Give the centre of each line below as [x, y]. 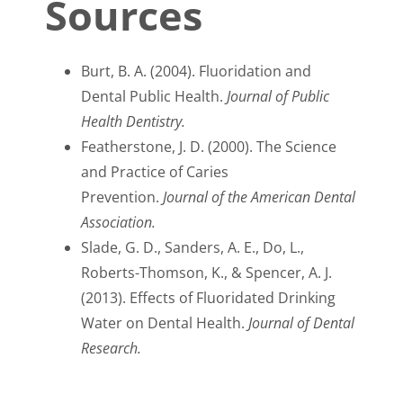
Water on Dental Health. [165, 323]
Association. [118, 223]
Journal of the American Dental [259, 197]
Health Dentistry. [133, 122]
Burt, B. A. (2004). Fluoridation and [196, 72]
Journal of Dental [301, 323]
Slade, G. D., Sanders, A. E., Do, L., [193, 248]
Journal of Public [278, 97]
